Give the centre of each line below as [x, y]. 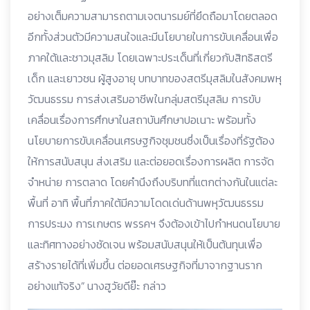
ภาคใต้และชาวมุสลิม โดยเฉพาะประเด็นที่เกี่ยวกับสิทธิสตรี [150, 57]
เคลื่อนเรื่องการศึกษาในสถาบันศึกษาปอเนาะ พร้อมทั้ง [142, 120]
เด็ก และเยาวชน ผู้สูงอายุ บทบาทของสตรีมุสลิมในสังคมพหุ [155, 78]
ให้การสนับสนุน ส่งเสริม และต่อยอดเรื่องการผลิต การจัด [151, 161]
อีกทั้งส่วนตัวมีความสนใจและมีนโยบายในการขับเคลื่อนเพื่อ [153, 37]
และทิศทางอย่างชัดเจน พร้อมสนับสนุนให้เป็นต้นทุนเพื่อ [145, 244]
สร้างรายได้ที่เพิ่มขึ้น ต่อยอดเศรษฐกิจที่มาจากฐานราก [145, 265]
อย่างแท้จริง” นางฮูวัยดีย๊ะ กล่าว [97, 286]
